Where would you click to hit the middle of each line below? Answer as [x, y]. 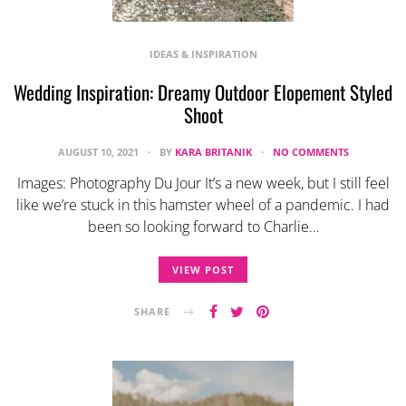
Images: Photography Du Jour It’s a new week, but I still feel [203, 183]
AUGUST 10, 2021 [99, 151]
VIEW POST [203, 269]
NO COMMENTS [310, 151]
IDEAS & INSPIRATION [203, 53]
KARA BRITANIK [213, 151]
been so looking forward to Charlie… [203, 226]
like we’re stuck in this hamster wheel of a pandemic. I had [203, 204]
